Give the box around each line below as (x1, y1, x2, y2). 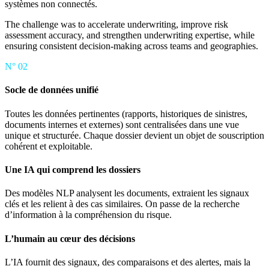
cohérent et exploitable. (5, 141, 92, 151)
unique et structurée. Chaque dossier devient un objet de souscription (5, 130, 264, 141)
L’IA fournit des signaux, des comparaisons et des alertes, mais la (5, 256, 250, 267)
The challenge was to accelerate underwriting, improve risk (5, 19, 228, 29)
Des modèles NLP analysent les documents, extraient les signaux (5, 188, 249, 199)
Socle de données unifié (5, 85, 98, 95)
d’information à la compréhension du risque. (5, 210, 172, 220)
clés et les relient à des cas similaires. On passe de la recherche (5, 199, 240, 210)
